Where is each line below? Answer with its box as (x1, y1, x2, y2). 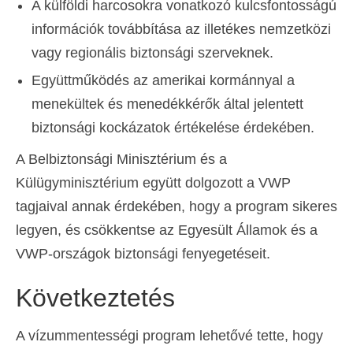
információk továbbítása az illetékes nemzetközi (32, 20, 331, 37)
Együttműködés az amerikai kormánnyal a (32, 72, 295, 88)
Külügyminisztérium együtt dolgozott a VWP (16, 174, 291, 191)
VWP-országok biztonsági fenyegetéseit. (16, 245, 270, 262)
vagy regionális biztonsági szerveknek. (32, 44, 273, 61)
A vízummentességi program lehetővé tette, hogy (16, 327, 323, 344)
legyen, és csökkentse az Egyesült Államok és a (16, 221, 318, 238)
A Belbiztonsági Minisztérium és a (16, 150, 227, 167)
